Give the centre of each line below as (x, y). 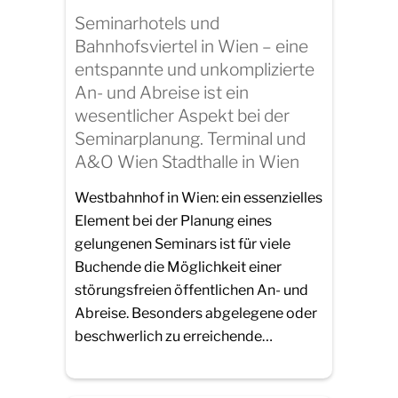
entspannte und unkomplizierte (195, 70)
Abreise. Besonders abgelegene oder (196, 313)
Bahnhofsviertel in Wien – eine (191, 47)
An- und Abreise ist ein (162, 93)
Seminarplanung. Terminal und (190, 139)
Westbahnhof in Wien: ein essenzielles (199, 197)
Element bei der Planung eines (173, 220)
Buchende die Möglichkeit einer (178, 267)
